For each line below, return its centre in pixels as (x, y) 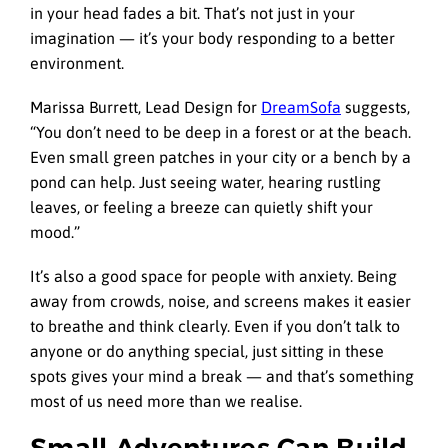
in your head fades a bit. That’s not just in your (192, 12)
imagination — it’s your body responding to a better (212, 37)
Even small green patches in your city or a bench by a (220, 156)
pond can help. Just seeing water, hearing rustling (205, 181)
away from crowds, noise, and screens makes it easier (220, 300)
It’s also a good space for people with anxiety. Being (213, 275)
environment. (77, 62)
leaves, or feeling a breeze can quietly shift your (201, 206)
